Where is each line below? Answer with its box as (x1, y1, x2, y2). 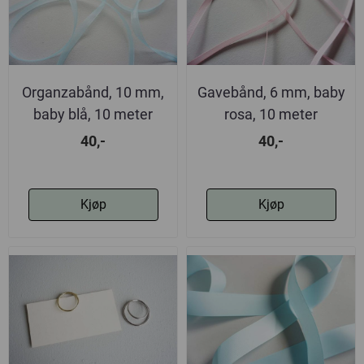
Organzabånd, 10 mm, (22, 83, 164, 101)
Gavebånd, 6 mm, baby (197, 83, 345, 101)
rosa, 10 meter (224, 105, 318, 123)
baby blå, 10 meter (33, 105, 153, 123)
